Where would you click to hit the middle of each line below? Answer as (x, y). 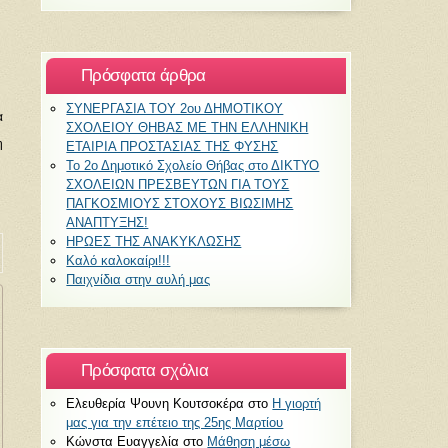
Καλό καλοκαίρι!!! (118, 260)
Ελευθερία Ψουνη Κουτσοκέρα (155, 404)
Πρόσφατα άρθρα (143, 75)
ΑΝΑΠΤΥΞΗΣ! (107, 222)
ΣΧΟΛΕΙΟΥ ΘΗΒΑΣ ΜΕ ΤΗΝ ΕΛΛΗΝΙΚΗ (187, 127)
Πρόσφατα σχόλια (144, 371)
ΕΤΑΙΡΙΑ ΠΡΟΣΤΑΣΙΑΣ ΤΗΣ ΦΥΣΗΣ (172, 146)
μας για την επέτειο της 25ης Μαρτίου (175, 423)
